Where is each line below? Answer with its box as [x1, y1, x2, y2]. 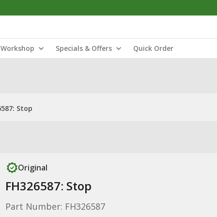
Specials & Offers [56, 44, 112, 53]
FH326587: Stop [5, 178, 92, 194]
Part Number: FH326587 [5, 201, 105, 212]
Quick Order [133, 44, 173, 53]
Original [17, 162, 47, 173]
